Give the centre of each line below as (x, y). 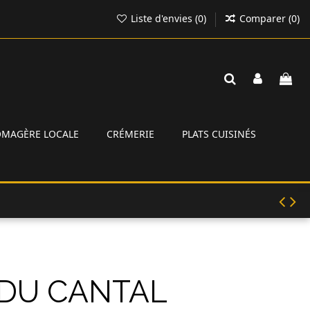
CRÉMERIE (130, 134)
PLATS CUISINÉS (219, 134)
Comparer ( (265, 18)
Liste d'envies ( (163, 18)
